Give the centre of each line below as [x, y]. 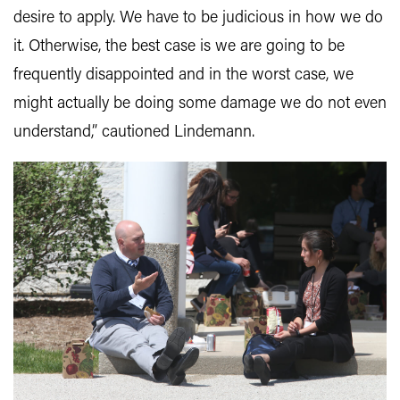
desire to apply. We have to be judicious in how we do [198, 19]
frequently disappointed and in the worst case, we [183, 76]
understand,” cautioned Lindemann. [134, 133]
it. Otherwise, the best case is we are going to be [179, 47]
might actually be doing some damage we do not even [200, 104]
